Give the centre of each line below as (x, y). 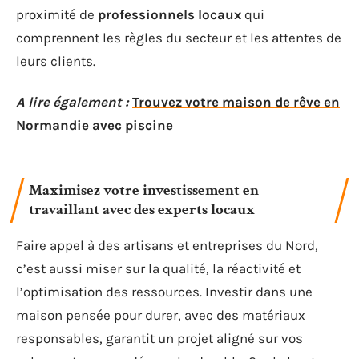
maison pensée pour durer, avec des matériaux (161, 315)
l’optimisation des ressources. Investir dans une (164, 291)
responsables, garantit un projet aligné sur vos (159, 338)
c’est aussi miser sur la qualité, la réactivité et (158, 268)
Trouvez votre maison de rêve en (236, 102)
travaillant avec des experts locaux (142, 209)
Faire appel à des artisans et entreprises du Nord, (167, 245)
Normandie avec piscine (95, 125)
